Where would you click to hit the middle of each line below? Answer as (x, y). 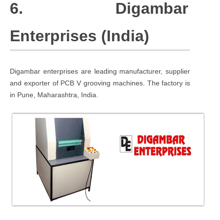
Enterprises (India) (80, 36)
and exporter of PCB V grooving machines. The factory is (100, 83)
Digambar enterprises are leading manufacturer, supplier (100, 71)
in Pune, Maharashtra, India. (54, 95)
